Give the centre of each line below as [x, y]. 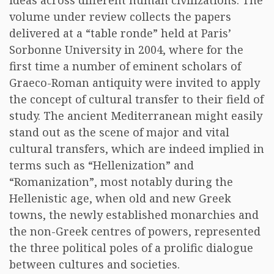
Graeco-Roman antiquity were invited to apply [135, 83]
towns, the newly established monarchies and [134, 215]
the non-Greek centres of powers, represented [135, 231]
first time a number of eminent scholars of [125, 66]
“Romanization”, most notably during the [121, 182]
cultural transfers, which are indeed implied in [137, 149]
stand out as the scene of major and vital [119, 132]
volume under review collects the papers [120, 17]
